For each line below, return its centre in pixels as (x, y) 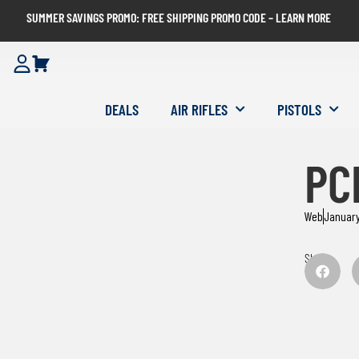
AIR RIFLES (199, 109)
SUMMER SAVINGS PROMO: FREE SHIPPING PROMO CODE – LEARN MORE (178, 17)
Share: (319, 258)
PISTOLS (299, 109)
